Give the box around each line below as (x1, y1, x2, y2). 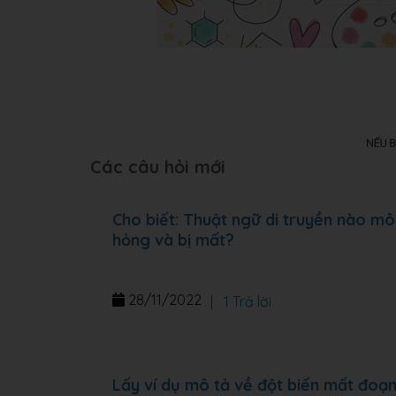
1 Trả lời (220, 293, 271, 310)
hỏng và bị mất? (112, 230, 234, 250)
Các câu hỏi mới (90, 156, 225, 178)
